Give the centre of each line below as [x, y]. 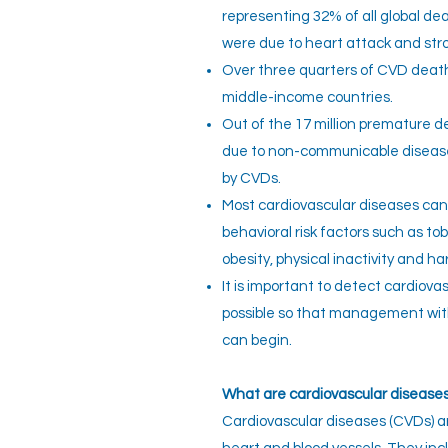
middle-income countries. [307, 97]
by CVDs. [251, 178]
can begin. [257, 340]
